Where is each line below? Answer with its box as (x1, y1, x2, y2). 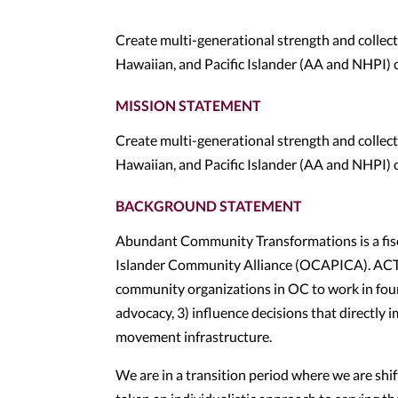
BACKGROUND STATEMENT (115, 197, 302, 214)
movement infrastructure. (115, 328, 272, 345)
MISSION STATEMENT (115, 97, 261, 114)
